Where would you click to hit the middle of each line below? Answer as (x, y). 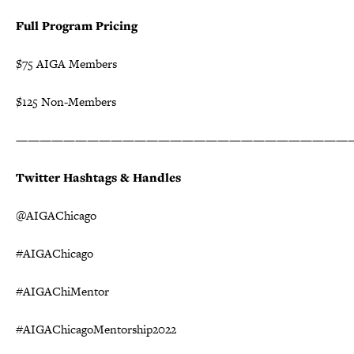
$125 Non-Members (66, 101)
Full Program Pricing (77, 25)
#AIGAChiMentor (62, 291)
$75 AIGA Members (66, 63)
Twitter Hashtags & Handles (98, 177)
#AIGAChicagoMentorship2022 (96, 329)
